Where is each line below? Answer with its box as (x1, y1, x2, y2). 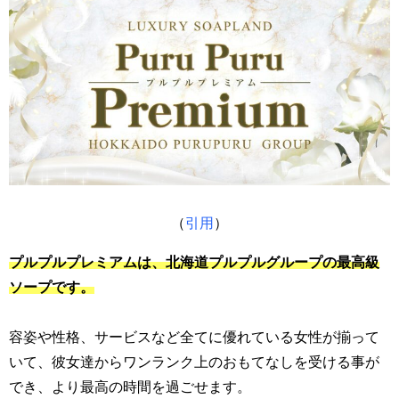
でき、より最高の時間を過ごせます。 (9, 379, 251, 394)
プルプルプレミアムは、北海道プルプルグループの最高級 (9, 254, 379, 269)
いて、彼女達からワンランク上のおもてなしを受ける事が (9, 354, 379, 369)
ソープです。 (9, 279, 94, 294)
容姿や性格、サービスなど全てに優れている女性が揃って (9, 329, 379, 344)
